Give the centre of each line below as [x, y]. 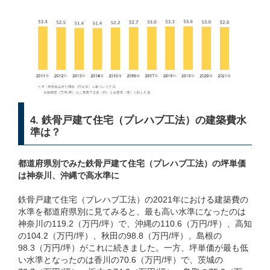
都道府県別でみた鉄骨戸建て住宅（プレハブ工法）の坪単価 [132, 163]
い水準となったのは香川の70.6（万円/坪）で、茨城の [121, 259]
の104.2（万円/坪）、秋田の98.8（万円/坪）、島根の [120, 235]
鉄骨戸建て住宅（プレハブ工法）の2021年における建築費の [133, 199]
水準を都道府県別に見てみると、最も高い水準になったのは [132, 211]
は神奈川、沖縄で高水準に [69, 175]
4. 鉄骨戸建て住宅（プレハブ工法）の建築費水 [138, 120]
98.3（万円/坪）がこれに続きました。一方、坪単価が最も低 [133, 247]
